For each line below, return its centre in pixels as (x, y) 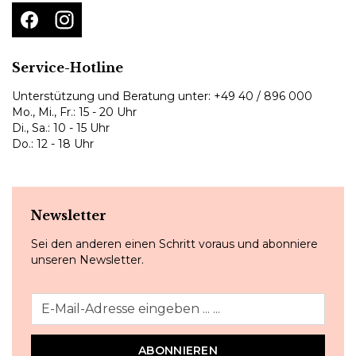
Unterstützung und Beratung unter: (113, 96)
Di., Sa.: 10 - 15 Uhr (61, 128)
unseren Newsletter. (87, 259)
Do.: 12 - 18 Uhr (53, 143)
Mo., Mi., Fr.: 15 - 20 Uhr (74, 112)
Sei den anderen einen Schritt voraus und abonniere (174, 244)
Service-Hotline (68, 67)
